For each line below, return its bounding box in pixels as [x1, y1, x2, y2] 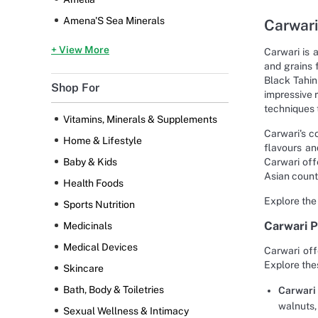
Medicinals [63, 220, 112, 232]
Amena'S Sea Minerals [63, 15, 165, 27]
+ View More [51, 44, 109, 56]
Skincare [63, 263, 104, 275]
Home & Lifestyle [63, 135, 142, 147]
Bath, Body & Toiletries [63, 284, 164, 296]
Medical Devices [63, 241, 138, 253]
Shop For [51, 81, 99, 95]
